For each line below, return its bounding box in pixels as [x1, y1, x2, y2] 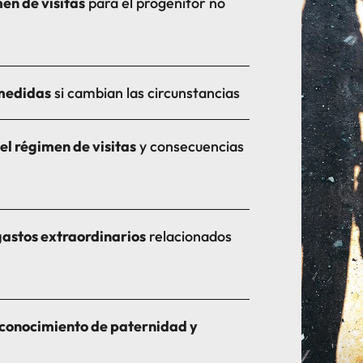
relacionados [146, 226, 233, 246]
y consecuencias [136, 136, 245, 156]
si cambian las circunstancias [51, 83, 241, 102]
